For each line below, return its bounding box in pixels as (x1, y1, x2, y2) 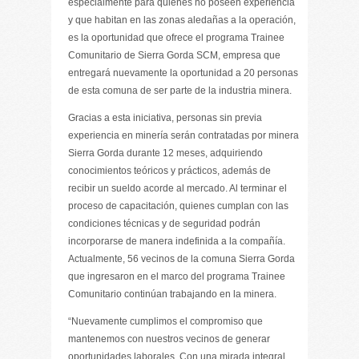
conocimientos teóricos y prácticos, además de (68, 165, 271, 176)
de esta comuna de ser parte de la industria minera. (68, 85, 292, 96)
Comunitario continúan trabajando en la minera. (68, 288, 276, 300)
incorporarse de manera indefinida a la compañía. (68, 236, 285, 247)
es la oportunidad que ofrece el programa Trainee (68, 32, 284, 43)
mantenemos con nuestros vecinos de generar (68, 333, 270, 345)
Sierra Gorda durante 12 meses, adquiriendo (68, 147, 263, 159)
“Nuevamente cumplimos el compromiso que (68, 316, 263, 327)
